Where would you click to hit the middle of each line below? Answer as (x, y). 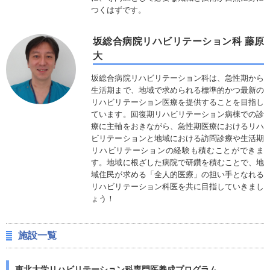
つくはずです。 (119, 10)
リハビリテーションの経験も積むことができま (177, 150)
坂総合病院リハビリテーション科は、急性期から (177, 78)
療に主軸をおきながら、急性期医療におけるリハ (177, 126)
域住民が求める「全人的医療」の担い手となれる (177, 174)
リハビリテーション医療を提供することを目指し (177, 102)
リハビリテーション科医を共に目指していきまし (177, 186)
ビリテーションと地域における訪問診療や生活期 (177, 138)
